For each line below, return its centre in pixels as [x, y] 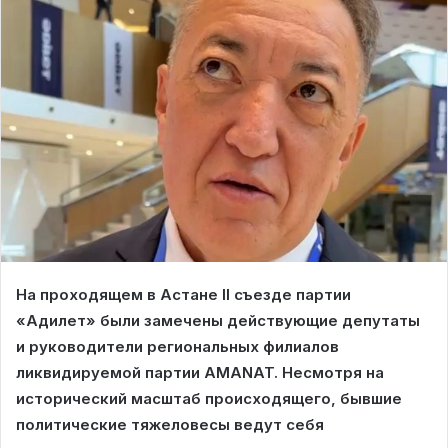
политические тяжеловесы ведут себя [170, 425]
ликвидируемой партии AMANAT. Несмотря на [200, 373]
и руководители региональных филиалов [177, 347]
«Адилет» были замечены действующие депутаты [218, 321]
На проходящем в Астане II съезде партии [183, 295]
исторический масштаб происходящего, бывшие [209, 399]
